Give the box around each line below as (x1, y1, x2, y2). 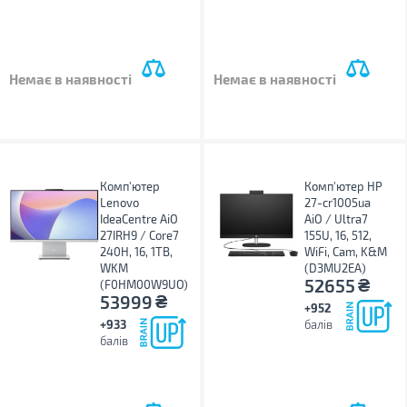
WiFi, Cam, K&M (304, 244, 388, 259)
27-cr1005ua (304, 195, 372, 210)
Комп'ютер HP (304, 179, 383, 194)
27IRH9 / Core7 (100, 228, 179, 243)
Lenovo (100, 195, 139, 210)
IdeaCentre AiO (100, 212, 178, 226)
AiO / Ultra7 (304, 212, 369, 226)
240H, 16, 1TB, (100, 244, 173, 259)
